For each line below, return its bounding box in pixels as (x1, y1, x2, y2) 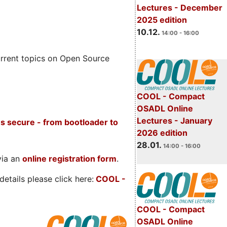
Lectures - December (136, 2, 222, 13)
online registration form (22, 154, 117, 164)
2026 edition (136, 128, 187, 138)
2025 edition (136, 14, 187, 25)
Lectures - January (136, 116, 212, 126)
